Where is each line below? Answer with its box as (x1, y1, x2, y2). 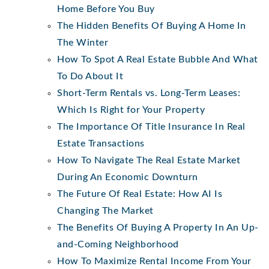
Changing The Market (57, 205, 154, 216)
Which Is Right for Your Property (57, 104, 205, 115)
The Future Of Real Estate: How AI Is (57, 189, 222, 199)
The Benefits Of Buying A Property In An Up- (57, 222, 259, 232)
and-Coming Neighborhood (57, 239, 179, 249)
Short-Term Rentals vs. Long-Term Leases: (57, 88, 240, 98)
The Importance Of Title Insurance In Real (57, 121, 246, 131)
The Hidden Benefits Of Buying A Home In (57, 20, 246, 31)
